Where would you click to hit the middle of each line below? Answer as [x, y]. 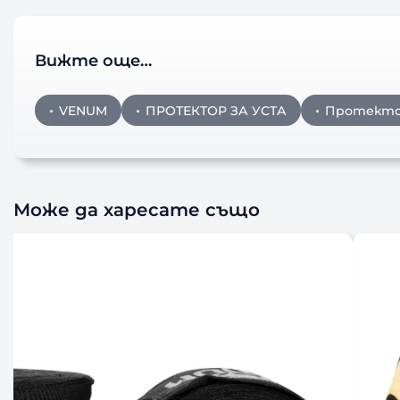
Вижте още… [94, 61]
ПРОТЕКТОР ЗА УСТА [217, 110]
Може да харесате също [137, 209]
